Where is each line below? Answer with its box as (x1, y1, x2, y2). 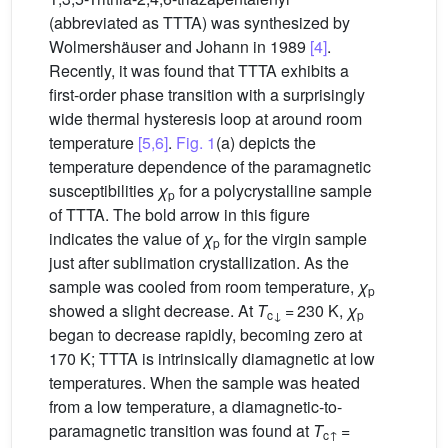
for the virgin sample (220, 227, 367, 250)
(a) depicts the (216, 131, 316, 154)
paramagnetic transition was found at (49, 419, 313, 442)
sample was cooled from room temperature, (49, 275, 358, 298)
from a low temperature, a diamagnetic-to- (49, 395, 342, 418)
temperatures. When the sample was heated (49, 371, 360, 394)
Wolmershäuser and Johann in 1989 (49, 35, 310, 58)
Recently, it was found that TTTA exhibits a (49, 59, 349, 82)
